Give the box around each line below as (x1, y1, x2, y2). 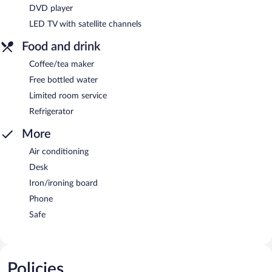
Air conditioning (29, 147, 89, 156)
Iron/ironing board (29, 178, 98, 188)
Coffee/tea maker (29, 59, 94, 69)
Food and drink (22, 40, 100, 53)
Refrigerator (29, 107, 73, 116)
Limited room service (29, 91, 107, 100)
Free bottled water (29, 75, 98, 84)
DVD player (29, 4, 73, 13)
